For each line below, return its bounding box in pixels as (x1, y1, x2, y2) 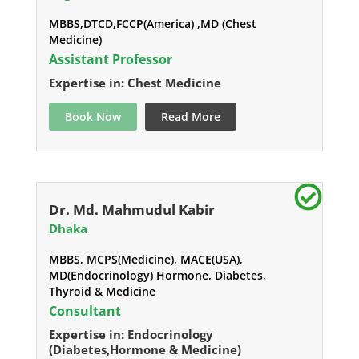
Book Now (64, 109, 121, 125)
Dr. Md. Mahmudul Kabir (48, 200, 215, 220)
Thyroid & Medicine (48, 284, 155, 300)
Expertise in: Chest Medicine (48, 75, 221, 91)
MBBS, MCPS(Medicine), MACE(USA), (48, 252, 243, 268)
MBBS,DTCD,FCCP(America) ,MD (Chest (48, 16, 256, 32)
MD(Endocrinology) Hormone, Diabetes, (48, 268, 266, 284)
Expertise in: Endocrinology (48, 326, 213, 343)
